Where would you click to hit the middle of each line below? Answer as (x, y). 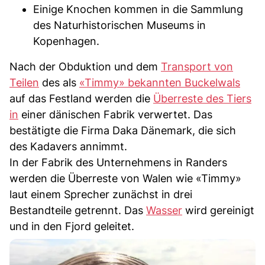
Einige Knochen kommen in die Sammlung (138, 9)
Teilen (24, 82)
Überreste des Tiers (202, 98)
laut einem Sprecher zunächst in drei (101, 194)
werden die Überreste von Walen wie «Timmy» (125, 178)
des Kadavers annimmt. (68, 146)
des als (59, 82)
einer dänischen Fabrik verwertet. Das (115, 114)
